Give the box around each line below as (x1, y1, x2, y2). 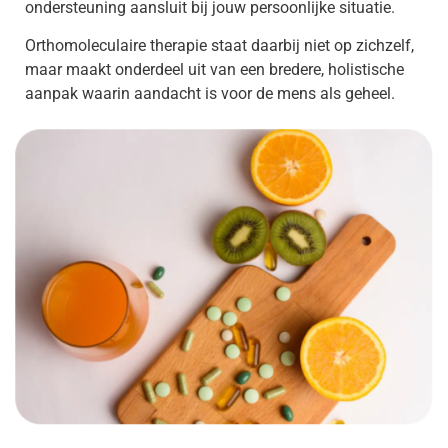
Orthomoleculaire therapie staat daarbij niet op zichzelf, (25, 35, 414, 55)
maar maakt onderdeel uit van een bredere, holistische (25, 59, 404, 79)
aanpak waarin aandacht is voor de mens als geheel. (25, 83, 395, 103)
